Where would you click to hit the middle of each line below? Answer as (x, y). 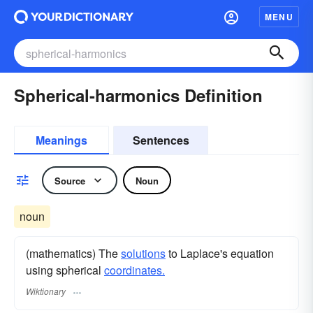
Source (70, 180)
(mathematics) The (73, 253)
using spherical (65, 270)
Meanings (61, 140)
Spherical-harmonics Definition (138, 95)
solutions (143, 253)
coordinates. (134, 270)
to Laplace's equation (220, 253)
